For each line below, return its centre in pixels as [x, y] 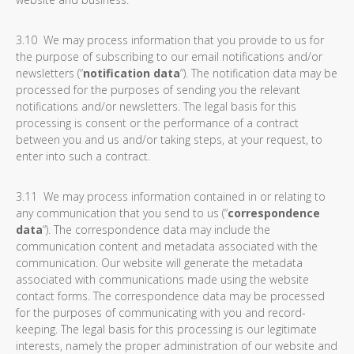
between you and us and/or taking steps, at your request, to [169, 139]
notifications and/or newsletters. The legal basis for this [156, 106]
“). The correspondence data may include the [156, 230]
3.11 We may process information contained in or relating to [171, 196]
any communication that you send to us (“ [122, 213]
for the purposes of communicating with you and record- [161, 313]
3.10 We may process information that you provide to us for [170, 40]
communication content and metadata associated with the [167, 246]
